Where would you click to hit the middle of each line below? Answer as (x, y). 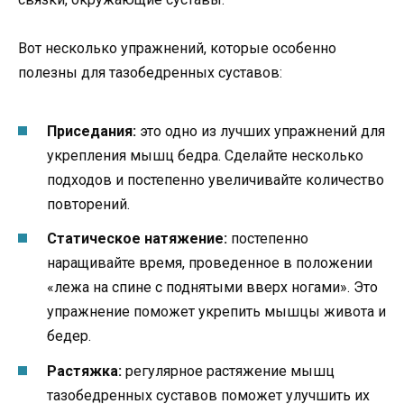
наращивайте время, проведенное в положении (210, 263)
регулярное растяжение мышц (228, 371)
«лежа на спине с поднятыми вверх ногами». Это (212, 288)
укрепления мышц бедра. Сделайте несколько (205, 156)
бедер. (69, 336)
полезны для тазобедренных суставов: (150, 72)
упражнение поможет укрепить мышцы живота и (216, 312)
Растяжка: (84, 371)
